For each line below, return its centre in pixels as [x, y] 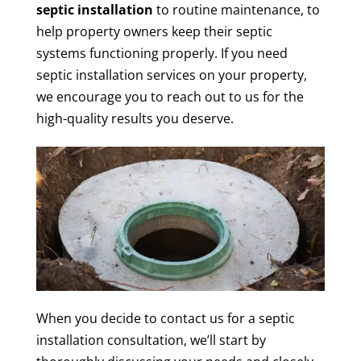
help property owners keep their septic [154, 31]
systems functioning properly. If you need [162, 53]
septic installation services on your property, [171, 75]
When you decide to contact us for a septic [165, 319]
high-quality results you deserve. [135, 118]
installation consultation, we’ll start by [151, 340]
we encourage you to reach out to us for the [170, 97]
